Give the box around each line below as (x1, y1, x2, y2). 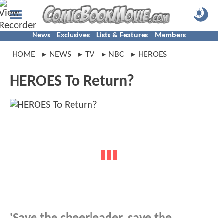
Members (155, 32, 186, 39)
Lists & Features (96, 32, 148, 39)
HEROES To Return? (10, 74, 134, 90)
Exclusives (57, 32, 90, 39)
